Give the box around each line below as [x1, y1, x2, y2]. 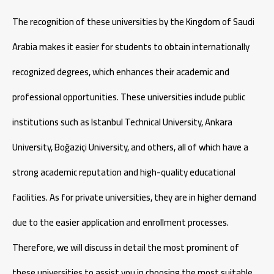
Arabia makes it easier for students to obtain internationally [12, 37, 250, 56]
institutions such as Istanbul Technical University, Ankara [12, 113, 232, 131]
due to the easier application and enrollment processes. [12, 213, 229, 231]
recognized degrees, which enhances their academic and [12, 62, 229, 81]
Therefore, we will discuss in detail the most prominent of [12, 238, 239, 256]
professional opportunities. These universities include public [12, 87, 245, 106]
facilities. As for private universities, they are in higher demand [12, 188, 256, 206]
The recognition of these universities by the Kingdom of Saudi [12, 12, 254, 31]
